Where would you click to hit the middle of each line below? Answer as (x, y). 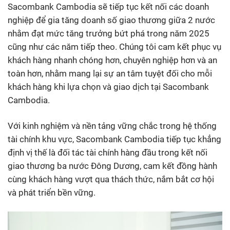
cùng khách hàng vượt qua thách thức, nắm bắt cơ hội (111, 179)
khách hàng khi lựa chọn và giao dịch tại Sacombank (108, 87)
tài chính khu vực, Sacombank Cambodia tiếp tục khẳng (114, 139)
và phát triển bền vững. (52, 193)
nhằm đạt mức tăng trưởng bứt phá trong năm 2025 (109, 34)
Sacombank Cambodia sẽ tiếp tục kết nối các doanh (108, 7)
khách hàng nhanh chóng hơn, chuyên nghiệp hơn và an (112, 60)
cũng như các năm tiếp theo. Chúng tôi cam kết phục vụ (114, 47)
